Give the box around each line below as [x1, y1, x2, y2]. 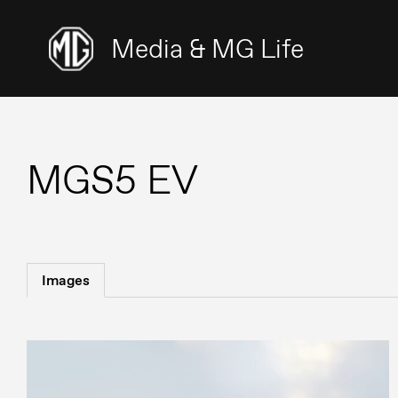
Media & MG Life [111, 31, 304, 66]
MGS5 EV [27, 154, 198, 206]
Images [42, 271, 90, 290]
